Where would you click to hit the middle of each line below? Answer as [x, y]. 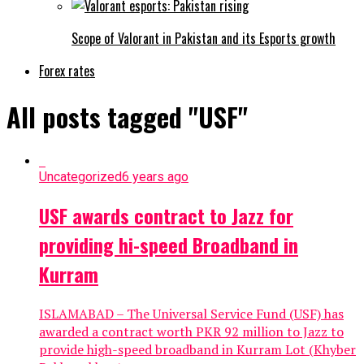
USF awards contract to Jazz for [166, 215]
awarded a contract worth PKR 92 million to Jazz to [191, 331]
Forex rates [67, 70]
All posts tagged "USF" [127, 117]
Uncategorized [80, 176]
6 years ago [155, 176]
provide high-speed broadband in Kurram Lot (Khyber [197, 349]
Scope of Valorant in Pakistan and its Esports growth [204, 38]
